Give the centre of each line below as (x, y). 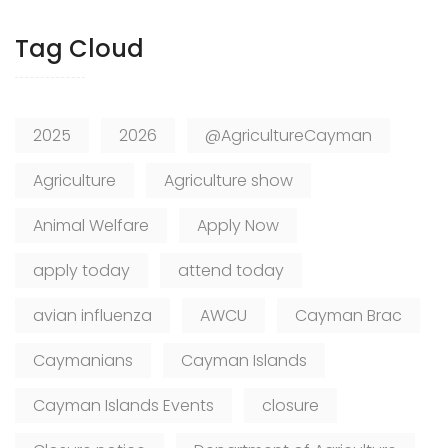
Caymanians (83, 361)
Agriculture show (228, 181)
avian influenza (92, 316)
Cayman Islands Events (123, 406)
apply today (81, 271)
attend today (231, 271)
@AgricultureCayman (288, 136)
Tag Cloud (79, 49)
